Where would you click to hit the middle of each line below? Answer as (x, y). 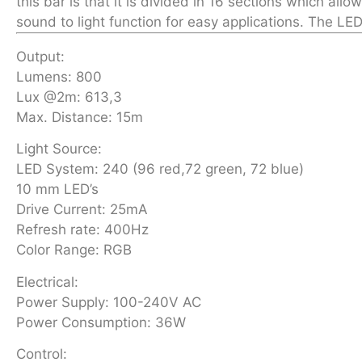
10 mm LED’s (57, 189)
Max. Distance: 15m (80, 117)
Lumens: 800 (59, 76)
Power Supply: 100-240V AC (109, 302)
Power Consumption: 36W (101, 322)
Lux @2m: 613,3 (69, 97)
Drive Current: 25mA (82, 210)
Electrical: (47, 282)
